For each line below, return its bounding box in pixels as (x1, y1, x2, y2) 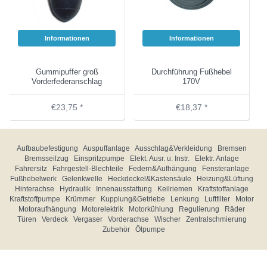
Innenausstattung (96, 185, 152, 193)
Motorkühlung (129, 205, 173, 213)
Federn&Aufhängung (128, 164, 197, 173)
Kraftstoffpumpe (10, 195, 60, 203)
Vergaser (73, 215, 103, 223)
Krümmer (66, 195, 95, 203)
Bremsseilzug (24, 154, 69, 163)
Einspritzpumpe (74, 154, 125, 163)
